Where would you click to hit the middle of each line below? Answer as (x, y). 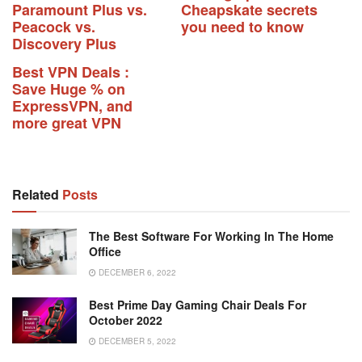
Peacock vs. (54, 27)
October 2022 (126, 320)
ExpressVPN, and (72, 106)
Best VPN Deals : (71, 72)
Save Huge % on (69, 89)
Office (105, 252)
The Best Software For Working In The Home (211, 236)
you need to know (242, 27)
